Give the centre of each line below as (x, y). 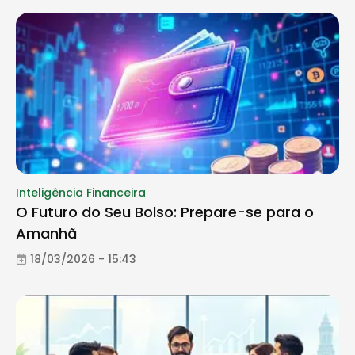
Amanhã (46, 234)
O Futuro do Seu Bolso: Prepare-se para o (165, 212)
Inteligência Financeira (81, 193)
